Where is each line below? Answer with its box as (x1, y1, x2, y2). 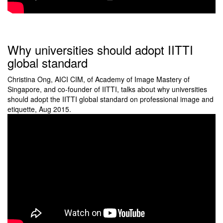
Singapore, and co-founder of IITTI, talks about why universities (7, 84, 207, 95)
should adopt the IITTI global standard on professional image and (7, 94, 214, 105)
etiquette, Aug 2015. (7, 104, 71, 114)
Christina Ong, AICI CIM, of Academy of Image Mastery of (7, 74, 190, 85)
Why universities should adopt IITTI (7, 41, 193, 59)
